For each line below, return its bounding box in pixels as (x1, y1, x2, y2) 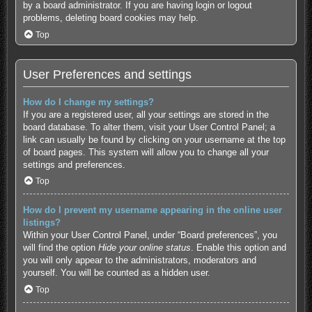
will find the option (22, 242, 98, 253)
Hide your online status (97, 242, 191, 253)
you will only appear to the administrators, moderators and (22, 255, 256, 266)
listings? (22, 217, 61, 228)
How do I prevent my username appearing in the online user (22, 205, 282, 216)
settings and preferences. (22, 159, 125, 170)
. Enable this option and (190, 242, 286, 253)
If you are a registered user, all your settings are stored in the (22, 109, 269, 120)
